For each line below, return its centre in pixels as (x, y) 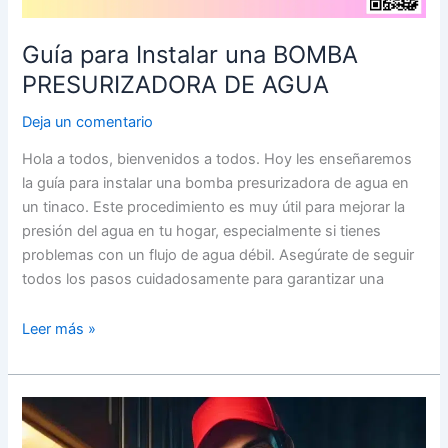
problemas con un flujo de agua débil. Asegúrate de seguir (218, 256)
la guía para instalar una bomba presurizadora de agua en (216, 184)
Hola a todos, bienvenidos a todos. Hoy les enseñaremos (217, 160)
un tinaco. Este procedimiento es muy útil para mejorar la (214, 208)
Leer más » (59, 329)
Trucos (44, 433)
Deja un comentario (88, 122)
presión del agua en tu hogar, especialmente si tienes (202, 232)
